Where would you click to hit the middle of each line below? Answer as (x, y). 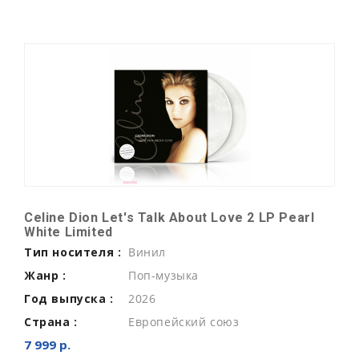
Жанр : (45, 275)
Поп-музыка (163, 275)
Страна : (51, 321)
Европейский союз (184, 321)
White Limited (69, 232)
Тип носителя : (73, 252)
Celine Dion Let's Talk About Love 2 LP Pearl (169, 217)
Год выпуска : (69, 298)
